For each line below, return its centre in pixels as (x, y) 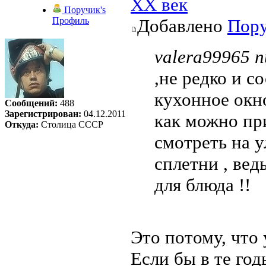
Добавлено (182, 26)
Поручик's (84, 10)
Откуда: (22, 125)
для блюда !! (202, 185)
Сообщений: (31, 103)
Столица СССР (71, 125)
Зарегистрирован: (43, 114)
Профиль (71, 21)
